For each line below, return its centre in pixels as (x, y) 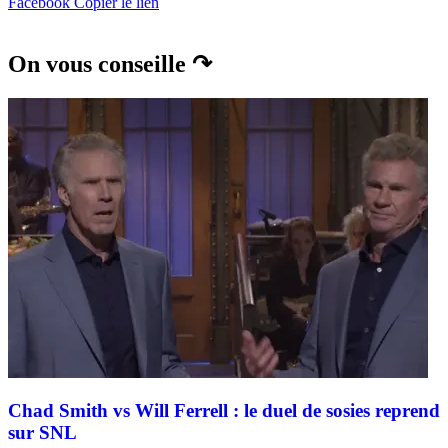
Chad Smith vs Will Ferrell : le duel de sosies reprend (224, 411)
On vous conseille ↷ (110, 63)
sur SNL (42, 433)
